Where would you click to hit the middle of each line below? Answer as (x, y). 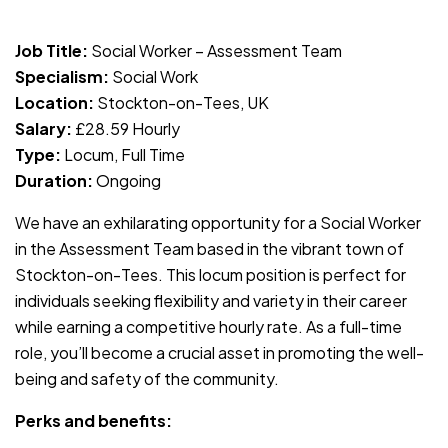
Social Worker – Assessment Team (215, 50)
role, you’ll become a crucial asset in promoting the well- (219, 352)
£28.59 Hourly (126, 128)
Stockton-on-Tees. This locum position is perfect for (210, 274)
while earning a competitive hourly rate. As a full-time (208, 326)
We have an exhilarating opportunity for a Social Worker (218, 222)
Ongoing (127, 180)
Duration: (54, 180)
